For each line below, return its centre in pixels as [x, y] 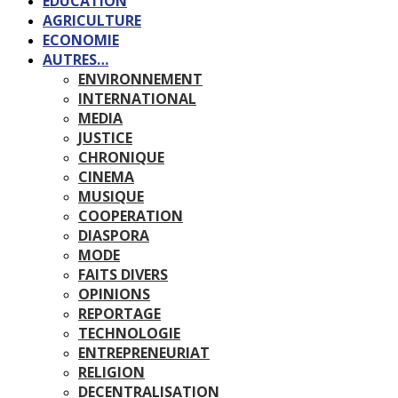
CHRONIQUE [121, 157]
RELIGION [111, 372]
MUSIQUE [111, 196]
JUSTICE [105, 138]
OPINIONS [114, 294]
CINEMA [106, 177]
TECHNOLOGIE [129, 333]
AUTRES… [76, 60]
